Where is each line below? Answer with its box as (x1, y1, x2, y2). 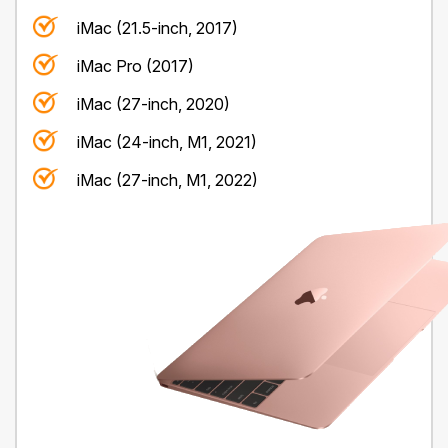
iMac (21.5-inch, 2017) (77, 17, 238, 38)
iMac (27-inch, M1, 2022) (77, 169, 258, 190)
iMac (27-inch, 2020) (77, 93, 230, 114)
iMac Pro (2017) (77, 55, 194, 76)
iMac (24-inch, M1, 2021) (77, 131, 257, 152)
